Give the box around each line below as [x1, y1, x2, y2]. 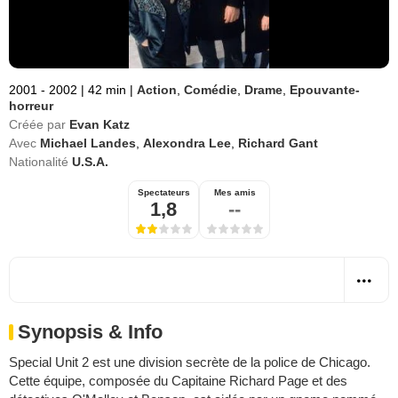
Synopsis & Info [18, 321, 163, 343]
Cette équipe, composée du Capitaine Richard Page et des [9, 373, 347, 388]
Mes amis [213, 187, 256, 197]
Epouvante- [290, 83, 360, 97]
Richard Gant [238, 136, 318, 150]
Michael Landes [40, 136, 136, 150]
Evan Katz [69, 117, 130, 131]
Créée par [9, 117, 66, 131]
